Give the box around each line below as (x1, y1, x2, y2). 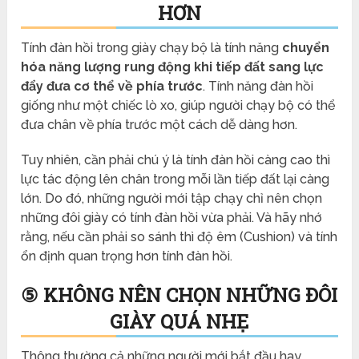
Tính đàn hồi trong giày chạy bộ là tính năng (21, 39, 283, 55)
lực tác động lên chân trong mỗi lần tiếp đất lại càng (21, 171, 330, 187)
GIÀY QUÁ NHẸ (110, 308, 249, 334)
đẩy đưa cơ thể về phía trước (21, 78, 204, 94)
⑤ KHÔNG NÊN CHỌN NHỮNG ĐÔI (21, 281, 338, 308)
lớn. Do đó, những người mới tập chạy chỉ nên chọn (21, 190, 323, 206)
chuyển (282, 39, 330, 55)
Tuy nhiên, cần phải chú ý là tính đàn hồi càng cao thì (21, 151, 331, 167)
